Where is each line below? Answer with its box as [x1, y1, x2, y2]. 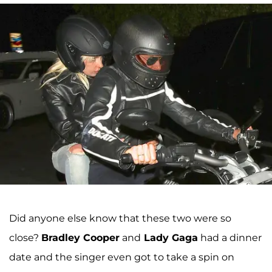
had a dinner [198, 232, 262, 244]
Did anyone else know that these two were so [9, 212, 231, 225]
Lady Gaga [141, 232, 198, 244]
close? [9, 232, 41, 244]
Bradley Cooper [41, 232, 120, 244]
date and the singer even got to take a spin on [9, 251, 234, 263]
